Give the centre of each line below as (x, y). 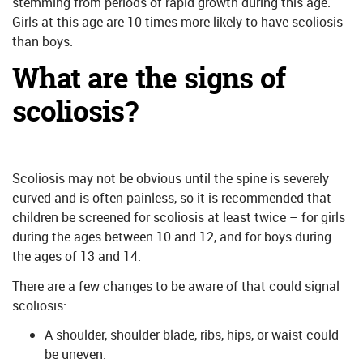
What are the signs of (149, 79)
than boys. (43, 42)
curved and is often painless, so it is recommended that (172, 197)
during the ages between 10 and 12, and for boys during (172, 236)
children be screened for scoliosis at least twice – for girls (179, 217)
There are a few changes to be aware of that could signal (176, 286)
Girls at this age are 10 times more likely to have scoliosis (177, 22)
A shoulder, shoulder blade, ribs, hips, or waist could (192, 335)
